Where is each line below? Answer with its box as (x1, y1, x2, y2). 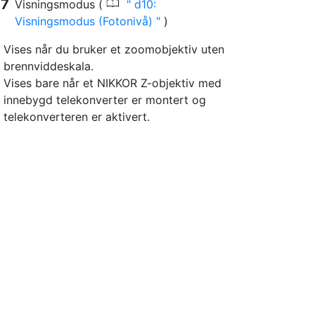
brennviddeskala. (4, 58, 94, 73)
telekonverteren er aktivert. (4, 109, 150, 124)
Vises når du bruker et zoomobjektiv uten (4, 41, 224, 56)
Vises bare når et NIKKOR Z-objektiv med (4, 75, 221, 90)
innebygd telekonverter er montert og (4, 92, 206, 107)
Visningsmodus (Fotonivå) (15, 13, 156, 28)
